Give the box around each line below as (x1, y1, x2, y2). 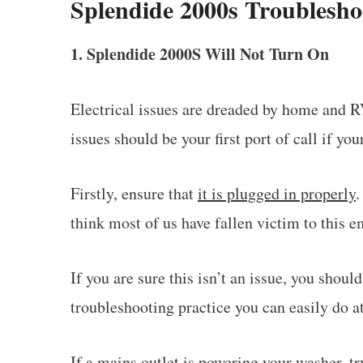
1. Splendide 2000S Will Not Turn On (70, 42, 329, 66)
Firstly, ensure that (70, 182, 198, 205)
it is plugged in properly (198, 182, 356, 205)
